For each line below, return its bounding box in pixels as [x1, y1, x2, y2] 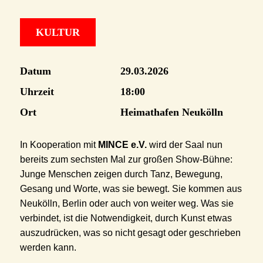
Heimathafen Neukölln [120, 106, 223, 118]
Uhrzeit [19, 85, 54, 97]
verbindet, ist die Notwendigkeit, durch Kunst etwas [19, 213, 232, 223]
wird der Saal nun [146, 139, 222, 150]
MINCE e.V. [97, 139, 147, 150]
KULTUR [35, 26, 80, 38]
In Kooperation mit [19, 139, 98, 150]
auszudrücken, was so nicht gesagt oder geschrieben [19, 227, 241, 238]
